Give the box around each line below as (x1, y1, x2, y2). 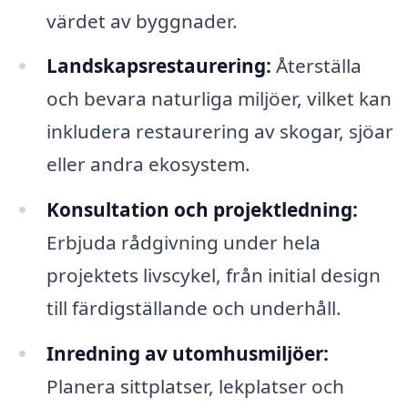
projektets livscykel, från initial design (46, 262, 381, 289)
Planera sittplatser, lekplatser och (46, 373, 344, 400)
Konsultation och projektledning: (46, 197, 358, 223)
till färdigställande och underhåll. (46, 295, 342, 321)
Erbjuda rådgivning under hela (46, 229, 321, 256)
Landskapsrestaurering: (46, 53, 271, 79)
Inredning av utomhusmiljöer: (46, 341, 329, 367)
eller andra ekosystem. (46, 151, 250, 178)
